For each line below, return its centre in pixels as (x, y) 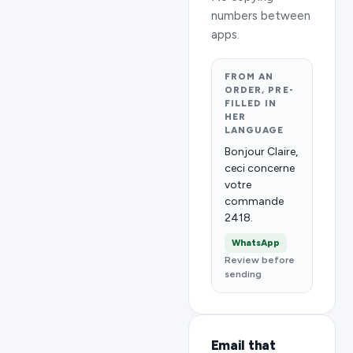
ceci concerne (259, 169)
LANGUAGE (254, 130)
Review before (259, 260)
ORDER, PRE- (259, 90)
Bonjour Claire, (261, 152)
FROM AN (249, 77)
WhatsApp (255, 243)
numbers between (260, 16)
